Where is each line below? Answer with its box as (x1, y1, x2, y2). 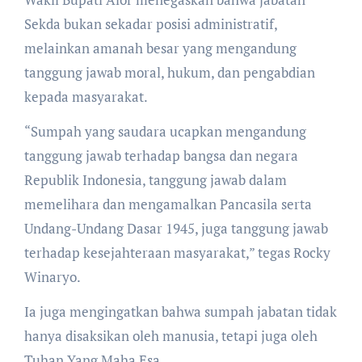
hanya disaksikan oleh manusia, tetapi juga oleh (23, 326, 318, 345)
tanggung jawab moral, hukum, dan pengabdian (23, 62, 315, 82)
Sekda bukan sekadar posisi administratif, (23, 14, 277, 33)
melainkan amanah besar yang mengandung (23, 38, 297, 57)
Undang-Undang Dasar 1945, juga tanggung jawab (23, 218, 328, 238)
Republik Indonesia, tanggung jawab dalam (23, 170, 287, 189)
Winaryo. (23, 267, 81, 286)
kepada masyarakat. (23, 86, 148, 106)
